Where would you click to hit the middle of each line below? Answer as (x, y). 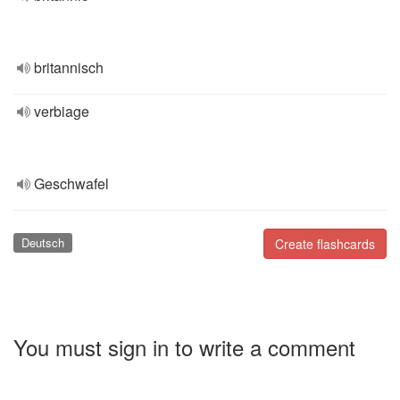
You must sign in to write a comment (184, 346)
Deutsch (42, 242)
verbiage (62, 111)
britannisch (69, 67)
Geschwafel (71, 183)
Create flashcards (325, 244)
